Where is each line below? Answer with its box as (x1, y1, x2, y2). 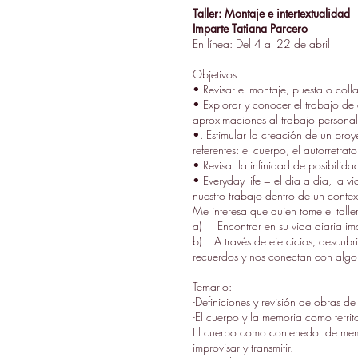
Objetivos (193, 66, 237, 82)
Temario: (193, 279, 232, 294)
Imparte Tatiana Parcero (193, 21, 308, 36)
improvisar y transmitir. (193, 340, 293, 355)
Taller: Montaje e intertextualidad (193, 6, 350, 21)
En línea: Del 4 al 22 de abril (193, 36, 330, 51)
